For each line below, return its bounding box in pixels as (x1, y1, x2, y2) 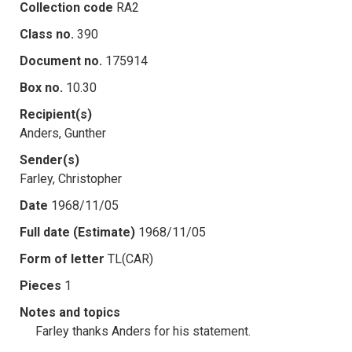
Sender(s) (20, 152, 79, 167)
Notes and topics (20, 304, 120, 320)
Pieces (20, 277, 61, 293)
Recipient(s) (20, 106, 92, 122)
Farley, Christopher (20, 170, 122, 186)
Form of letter (20, 251, 104, 266)
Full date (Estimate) (20, 224, 135, 240)
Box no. (20, 79, 63, 95)
